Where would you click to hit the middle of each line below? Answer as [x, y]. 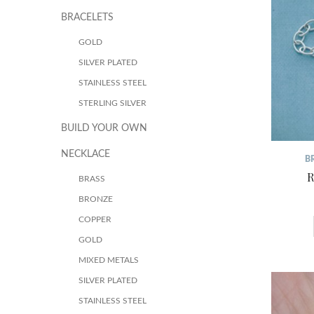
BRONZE [96, 199]
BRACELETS [87, 18]
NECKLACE [86, 154]
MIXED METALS [109, 260]
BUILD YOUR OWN [104, 128]
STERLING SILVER [112, 103]
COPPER [95, 219]
